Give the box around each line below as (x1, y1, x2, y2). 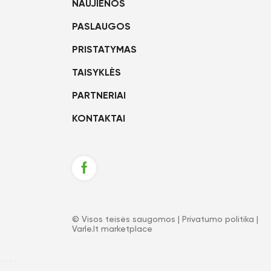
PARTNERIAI (72, 91, 126, 101)
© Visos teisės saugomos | (72, 215, 182, 224)
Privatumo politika (182, 215, 254, 224)
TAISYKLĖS (72, 68, 121, 78)
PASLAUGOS (72, 22, 131, 32)
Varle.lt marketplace (72, 225, 152, 233)
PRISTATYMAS (72, 45, 137, 55)
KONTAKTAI (72, 114, 125, 124)
